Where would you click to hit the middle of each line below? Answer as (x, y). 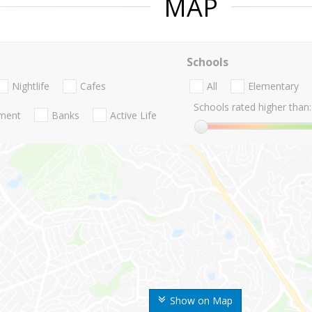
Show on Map (201, 301)
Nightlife (31, 86)
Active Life (133, 115)
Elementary (273, 86)
